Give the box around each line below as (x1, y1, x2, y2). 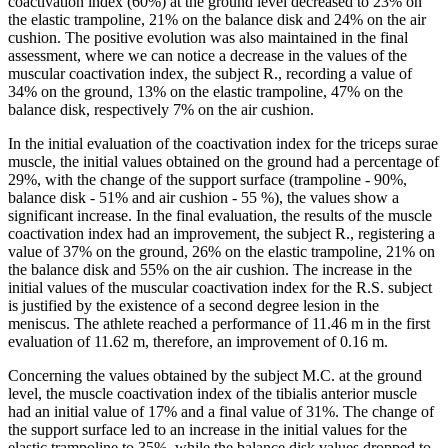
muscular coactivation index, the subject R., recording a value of (8, 64, 412, 82)
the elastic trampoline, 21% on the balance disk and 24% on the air (8, 10, 426, 28)
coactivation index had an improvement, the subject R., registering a (8, 224, 435, 242)
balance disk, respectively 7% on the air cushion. (8, 100, 314, 118)
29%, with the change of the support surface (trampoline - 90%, (8, 170, 407, 188)
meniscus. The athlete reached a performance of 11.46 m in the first (8, 314, 430, 332)
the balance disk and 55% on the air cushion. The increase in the (8, 260, 412, 278)
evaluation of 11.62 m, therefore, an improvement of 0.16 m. (8, 332, 388, 350)
